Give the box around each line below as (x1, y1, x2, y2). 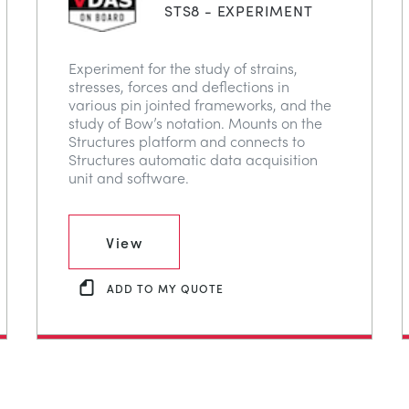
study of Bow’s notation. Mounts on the (68, 112, 322, 134)
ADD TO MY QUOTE (107, 279, 224, 296)
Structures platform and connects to (68, 131, 305, 152)
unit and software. (68, 167, 189, 189)
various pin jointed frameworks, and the (68, 94, 331, 116)
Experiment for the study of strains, (68, 58, 298, 79)
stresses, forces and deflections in (68, 76, 289, 98)
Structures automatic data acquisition (68, 149, 318, 171)
